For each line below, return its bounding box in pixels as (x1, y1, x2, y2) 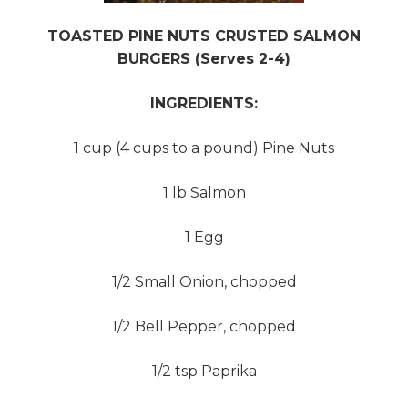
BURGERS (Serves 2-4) (117, 50, 291, 67)
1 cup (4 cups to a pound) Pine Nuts (74, 139, 334, 157)
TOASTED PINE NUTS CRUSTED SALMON (47, 27, 361, 45)
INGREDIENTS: (150, 95, 258, 112)
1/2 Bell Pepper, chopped (112, 318, 296, 335)
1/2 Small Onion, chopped (111, 273, 297, 291)
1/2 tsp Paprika (151, 362, 257, 380)
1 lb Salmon (162, 184, 246, 201)
